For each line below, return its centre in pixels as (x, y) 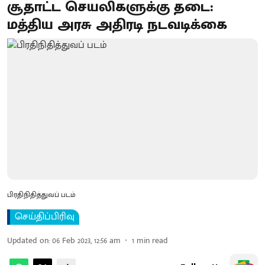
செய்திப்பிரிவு (45, 216)
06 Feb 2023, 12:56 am (86, 240)
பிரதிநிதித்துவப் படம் (41, 194)
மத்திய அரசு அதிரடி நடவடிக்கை (117, 25)
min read (152, 240)
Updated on (28, 240)
